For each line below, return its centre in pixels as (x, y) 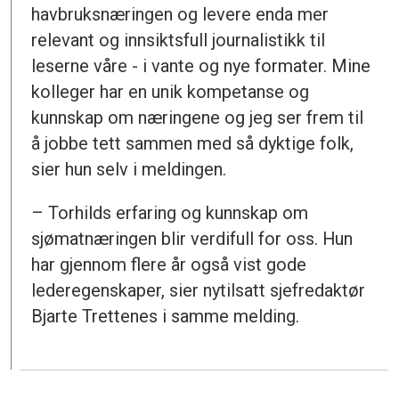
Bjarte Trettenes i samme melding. (166, 317)
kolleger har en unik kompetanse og (171, 92)
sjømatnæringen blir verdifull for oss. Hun (192, 239)
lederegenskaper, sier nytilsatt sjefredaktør (199, 291)
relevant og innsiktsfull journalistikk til (179, 41)
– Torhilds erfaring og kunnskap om (170, 213)
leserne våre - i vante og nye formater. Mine (201, 66)
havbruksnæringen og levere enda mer (180, 15)
